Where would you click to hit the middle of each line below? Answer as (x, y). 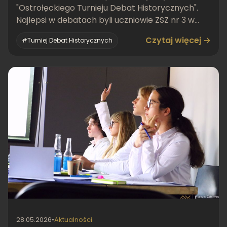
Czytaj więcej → (178, 40)
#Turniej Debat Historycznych (67, 40)
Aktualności (73, 220)
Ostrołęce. (37, 32)
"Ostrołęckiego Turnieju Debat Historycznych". (107, 8)
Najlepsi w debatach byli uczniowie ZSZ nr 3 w (105, 20)
